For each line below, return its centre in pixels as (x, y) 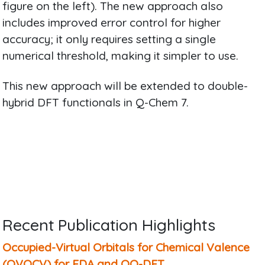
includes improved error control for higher (112, 23)
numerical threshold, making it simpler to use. (121, 56)
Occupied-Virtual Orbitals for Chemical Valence (126, 247)
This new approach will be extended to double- (125, 86)
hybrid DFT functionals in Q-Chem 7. (96, 103)
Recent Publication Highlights (109, 224)
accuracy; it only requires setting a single (109, 39)
